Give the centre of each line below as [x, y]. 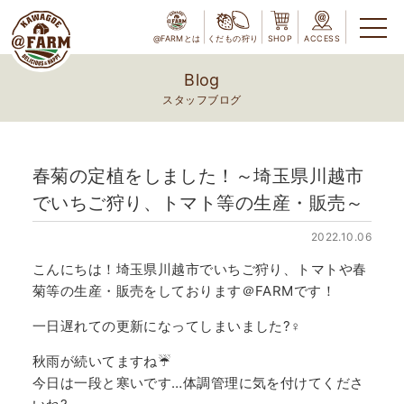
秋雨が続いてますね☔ [101, 361]
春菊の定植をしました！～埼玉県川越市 [198, 176]
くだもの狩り [233, 38]
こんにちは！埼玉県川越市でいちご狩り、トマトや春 [199, 269]
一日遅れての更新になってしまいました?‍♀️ [166, 326]
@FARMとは [177, 38]
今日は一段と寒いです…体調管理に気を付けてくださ [198, 383]
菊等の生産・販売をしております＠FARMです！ [184, 291]
